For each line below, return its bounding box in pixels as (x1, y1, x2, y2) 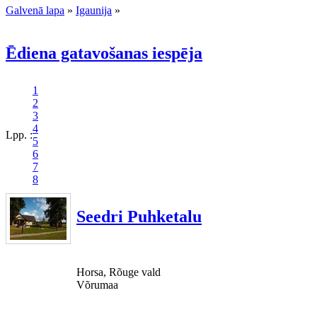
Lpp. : (6, 128, 33, 141)
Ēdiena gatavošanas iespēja (6, 43, 202, 62)
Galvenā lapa (6, 4, 64, 16)
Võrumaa (76, 278, 118, 291)
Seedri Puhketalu (76, 207, 202, 226)
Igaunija (76, 4, 112, 16)
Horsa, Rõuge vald (76, 265, 161, 278)
